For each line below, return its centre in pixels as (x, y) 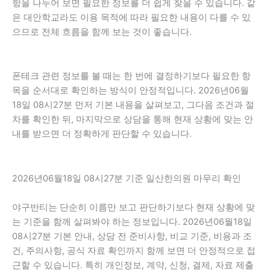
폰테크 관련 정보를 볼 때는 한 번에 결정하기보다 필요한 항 (131, 76)
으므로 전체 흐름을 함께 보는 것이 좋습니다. (102, 32)
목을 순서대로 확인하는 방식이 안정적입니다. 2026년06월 (130, 91)
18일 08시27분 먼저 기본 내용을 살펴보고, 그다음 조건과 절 (133, 105)
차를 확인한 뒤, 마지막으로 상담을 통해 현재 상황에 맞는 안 (133, 120)
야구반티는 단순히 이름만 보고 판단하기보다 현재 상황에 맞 (133, 207)
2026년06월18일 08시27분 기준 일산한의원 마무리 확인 (127, 178)
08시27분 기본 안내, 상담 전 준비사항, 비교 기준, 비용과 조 (132, 236)
